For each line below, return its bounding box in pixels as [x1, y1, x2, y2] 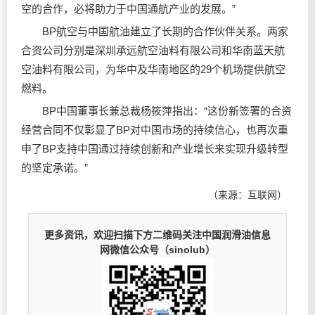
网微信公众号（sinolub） [100, 244, 215, 255]
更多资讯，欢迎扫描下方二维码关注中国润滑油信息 [44, 229, 271, 240]
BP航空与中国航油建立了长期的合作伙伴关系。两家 [21, 25, 288, 37]
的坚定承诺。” [21, 162, 88, 174]
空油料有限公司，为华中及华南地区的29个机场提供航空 [21, 63, 285, 75]
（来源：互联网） [208, 189, 287, 200]
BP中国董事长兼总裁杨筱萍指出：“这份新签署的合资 [21, 105, 292, 117]
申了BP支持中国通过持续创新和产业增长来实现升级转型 [21, 143, 288, 155]
